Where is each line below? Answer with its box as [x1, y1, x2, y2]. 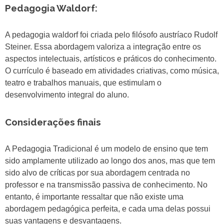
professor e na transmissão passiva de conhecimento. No [5, 180, 207, 189]
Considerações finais [5, 116, 101, 128]
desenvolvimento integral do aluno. [5, 90, 129, 99]
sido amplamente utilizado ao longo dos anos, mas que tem [5, 156, 215, 165]
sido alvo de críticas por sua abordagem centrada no [5, 168, 190, 177]
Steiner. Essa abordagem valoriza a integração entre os [5, 42, 201, 51]
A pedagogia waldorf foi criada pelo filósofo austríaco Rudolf [5, 30, 217, 39]
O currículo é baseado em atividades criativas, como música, [5, 66, 219, 75]
